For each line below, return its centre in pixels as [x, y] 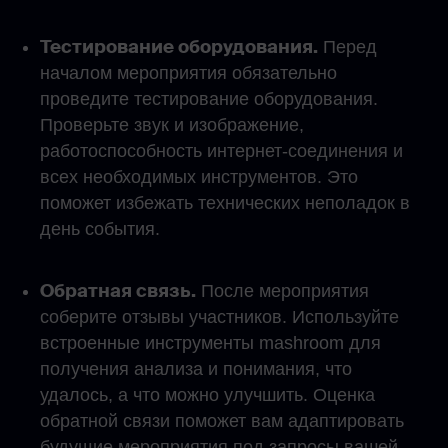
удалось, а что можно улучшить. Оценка [207, 395]
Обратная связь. [118, 291]
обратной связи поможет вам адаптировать [222, 421]
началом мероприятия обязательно [188, 73]
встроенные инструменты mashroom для [210, 343]
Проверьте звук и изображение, [172, 125]
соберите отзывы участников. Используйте [219, 317]
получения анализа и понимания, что [196, 369]
